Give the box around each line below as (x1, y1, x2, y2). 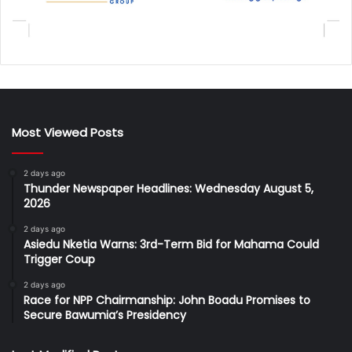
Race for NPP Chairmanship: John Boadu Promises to (24, 292, 310, 309)
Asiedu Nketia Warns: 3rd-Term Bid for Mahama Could (24, 236, 319, 253)
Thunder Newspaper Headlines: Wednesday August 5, (24, 181, 313, 197)
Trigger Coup (24, 251, 95, 268)
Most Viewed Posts (12, 124, 123, 141)
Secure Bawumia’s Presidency (24, 307, 186, 324)
